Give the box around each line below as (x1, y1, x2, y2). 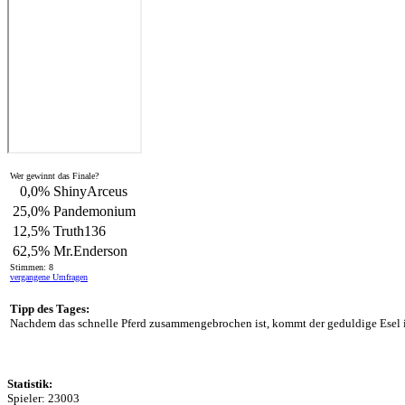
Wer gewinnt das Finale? (10, 171, 99, 181)
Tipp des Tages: (10, 302, 89, 316)
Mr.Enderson (53, 243, 127, 259)
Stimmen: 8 (10, 262, 53, 272)
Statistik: (7, 377, 52, 391)
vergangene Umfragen (10, 272, 88, 282)
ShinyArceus (53, 184, 127, 199)
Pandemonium (53, 203, 136, 219)
